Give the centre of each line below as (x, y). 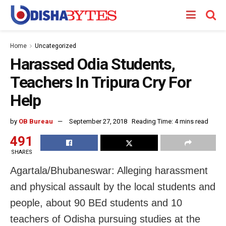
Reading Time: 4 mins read (170, 121)
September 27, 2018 (98, 121)
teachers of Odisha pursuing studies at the (105, 219)
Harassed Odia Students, (93, 64)
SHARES (21, 152)
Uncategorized (55, 46)
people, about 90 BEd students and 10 (96, 203)
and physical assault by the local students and (113, 186)
